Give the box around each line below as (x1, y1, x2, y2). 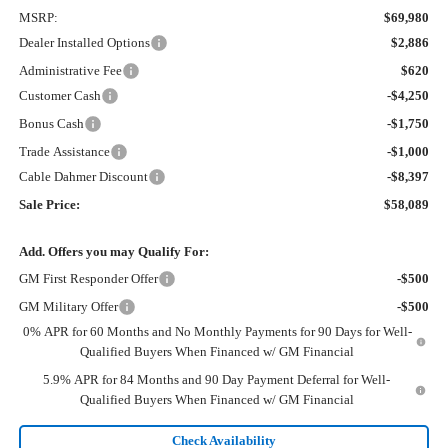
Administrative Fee (18, 63, 122, 79)
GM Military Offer (18, 299, 118, 315)
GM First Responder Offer (18, 271, 158, 287)
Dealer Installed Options (18, 35, 150, 51)
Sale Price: (18, 197, 80, 213)
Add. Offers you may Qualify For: (18, 244, 209, 260)
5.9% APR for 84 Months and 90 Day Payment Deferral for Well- (43, 372, 391, 388)
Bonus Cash (18, 116, 84, 132)
